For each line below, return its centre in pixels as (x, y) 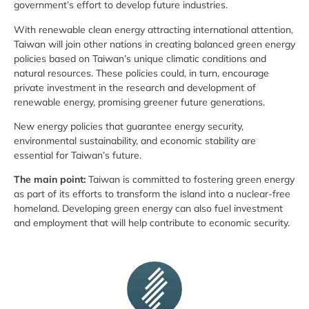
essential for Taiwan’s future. (78, 156)
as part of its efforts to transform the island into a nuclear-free (152, 194)
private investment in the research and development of (135, 87)
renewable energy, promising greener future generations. (139, 102)
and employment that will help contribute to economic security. (152, 223)
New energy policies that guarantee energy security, (129, 127)
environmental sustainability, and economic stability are (135, 141)
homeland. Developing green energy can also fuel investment (148, 209)
